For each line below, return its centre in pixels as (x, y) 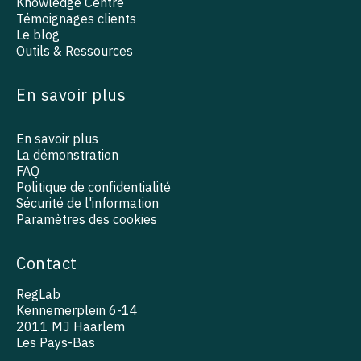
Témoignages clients (76, 19)
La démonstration (67, 155)
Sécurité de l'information (87, 203)
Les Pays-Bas (56, 343)
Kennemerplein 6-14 (77, 311)
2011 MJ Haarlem (71, 327)
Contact (47, 263)
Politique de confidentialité (93, 187)
